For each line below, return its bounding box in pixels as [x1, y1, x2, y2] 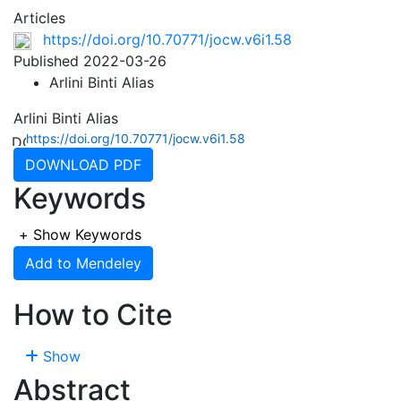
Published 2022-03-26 [13, 52, 166, 70]
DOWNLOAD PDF [25, 156, 141, 174]
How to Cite [13, 297, 173, 332]
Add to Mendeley [25, 254, 141, 272]
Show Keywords [33, 226, 141, 243]
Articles [13, 9, 65, 27]
